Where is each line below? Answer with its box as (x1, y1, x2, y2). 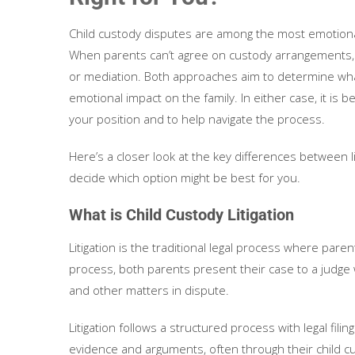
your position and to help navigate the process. (69, 111, 328, 127)
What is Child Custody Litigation (69, 205, 294, 224)
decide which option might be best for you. (69, 170, 300, 185)
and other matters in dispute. (69, 282, 229, 298)
